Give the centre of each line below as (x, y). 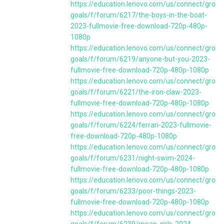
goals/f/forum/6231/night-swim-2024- (133, 158)
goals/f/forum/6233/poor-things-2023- (133, 191)
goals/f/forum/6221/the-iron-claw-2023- (136, 92)
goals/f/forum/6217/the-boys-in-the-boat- (139, 15)
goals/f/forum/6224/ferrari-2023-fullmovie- (141, 125)
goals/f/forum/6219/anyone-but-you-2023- (140, 59)
